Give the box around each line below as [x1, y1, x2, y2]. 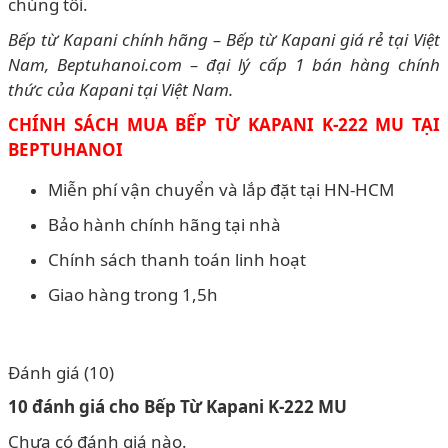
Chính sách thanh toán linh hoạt [48, 247, 306, 271]
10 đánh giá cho [8, 394, 144, 418]
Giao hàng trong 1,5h [48, 282, 218, 306]
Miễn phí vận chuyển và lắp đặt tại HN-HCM [48, 177, 394, 201]
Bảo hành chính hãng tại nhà [48, 212, 281, 236]
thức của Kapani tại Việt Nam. [8, 77, 233, 101]
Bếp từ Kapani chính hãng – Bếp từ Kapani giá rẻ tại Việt [8, 27, 440, 51]
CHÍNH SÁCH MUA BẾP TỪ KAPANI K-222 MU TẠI [8, 112, 440, 136]
